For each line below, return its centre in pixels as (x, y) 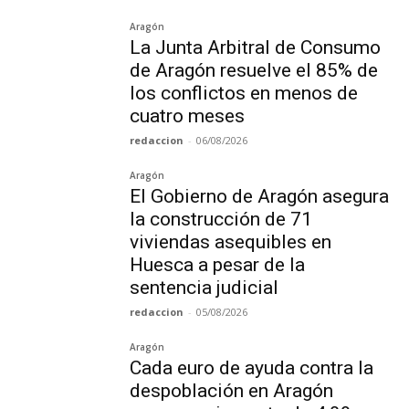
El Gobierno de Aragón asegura (260, 197)
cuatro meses (188, 116)
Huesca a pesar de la (218, 265)
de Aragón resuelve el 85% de (254, 71)
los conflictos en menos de (244, 94)
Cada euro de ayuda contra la (252, 368)
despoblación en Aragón (232, 391)
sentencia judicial (204, 288)
